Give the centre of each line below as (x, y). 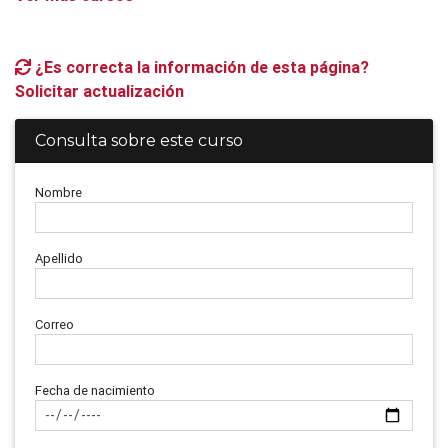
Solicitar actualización (99, 91)
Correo (54, 324)
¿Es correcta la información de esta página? (200, 67)
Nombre (58, 192)
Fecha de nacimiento (95, 390)
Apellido (59, 258)
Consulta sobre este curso (139, 140)
